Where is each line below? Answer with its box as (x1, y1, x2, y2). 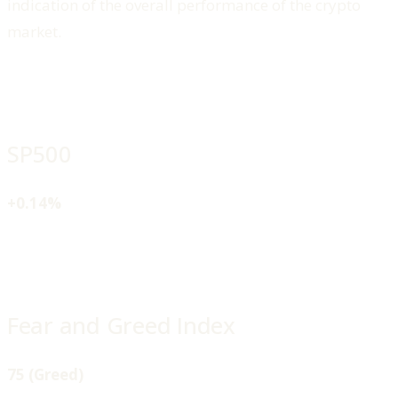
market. (7, 20, 65, 42)
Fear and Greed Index (7, 309, 235, 341)
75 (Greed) (7, 364, 87, 386)
